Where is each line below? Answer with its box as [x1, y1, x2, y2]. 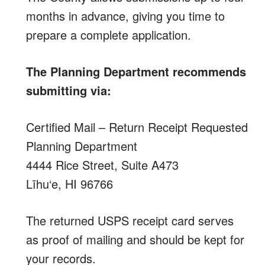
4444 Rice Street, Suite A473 [26, 156, 179, 173]
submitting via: [26, 82, 111, 99]
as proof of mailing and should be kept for [26, 231, 244, 248]
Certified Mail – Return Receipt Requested [26, 118, 248, 135]
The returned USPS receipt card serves [26, 212, 234, 229]
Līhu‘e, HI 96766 [26, 175, 113, 192]
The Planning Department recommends [26, 63, 246, 80]
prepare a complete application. [26, 26, 191, 43]
